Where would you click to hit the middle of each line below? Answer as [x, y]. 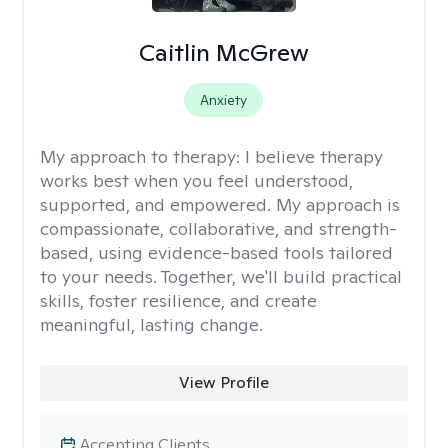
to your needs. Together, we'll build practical [221, 276]
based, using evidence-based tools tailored [216, 252]
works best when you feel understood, [196, 180]
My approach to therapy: [142, 156]
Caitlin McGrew [223, 52]
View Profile [223, 382]
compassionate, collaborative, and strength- [218, 228]
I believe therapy [314, 156]
